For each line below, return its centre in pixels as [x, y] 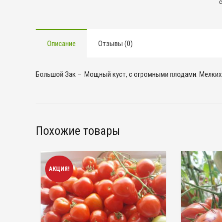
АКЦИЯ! [59, 169]
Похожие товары [78, 131]
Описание [61, 43]
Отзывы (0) [115, 43]
